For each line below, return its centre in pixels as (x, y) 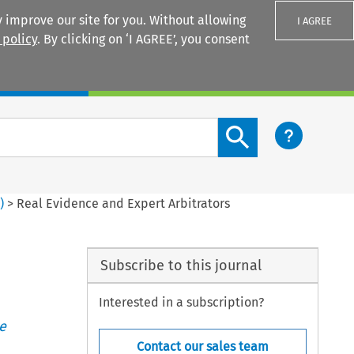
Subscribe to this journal (181, 265)
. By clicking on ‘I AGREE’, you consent (143, 39)
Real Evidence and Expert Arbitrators (124, 203)
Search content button (282, 126)
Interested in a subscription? (182, 303)
